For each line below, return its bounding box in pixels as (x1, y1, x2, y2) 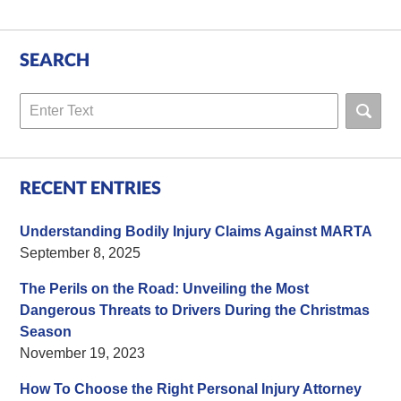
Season (20, 323, 73, 339)
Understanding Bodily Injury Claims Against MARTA (20, 223, 373, 239)
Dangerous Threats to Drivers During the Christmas (20, 302, 371, 318)
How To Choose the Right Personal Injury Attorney (20, 380, 363, 397)
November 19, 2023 (20, 345, 146, 361)
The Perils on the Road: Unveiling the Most (20, 280, 310, 296)
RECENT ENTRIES (20, 175, 162, 198)
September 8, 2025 (20, 244, 141, 260)
